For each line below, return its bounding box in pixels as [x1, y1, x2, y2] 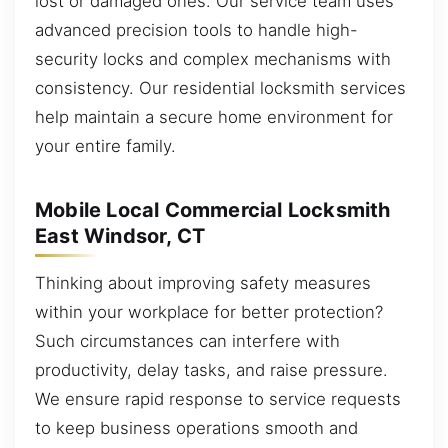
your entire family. [35, 136, 176, 157]
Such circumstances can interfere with [35, 331, 340, 352]
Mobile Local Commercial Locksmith [35, 197, 391, 222]
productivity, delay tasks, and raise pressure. [35, 360, 388, 381]
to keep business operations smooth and [35, 418, 358, 439]
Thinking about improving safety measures [35, 273, 371, 294]
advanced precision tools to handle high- [35, 20, 358, 41]
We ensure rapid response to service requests [35, 389, 401, 410]
